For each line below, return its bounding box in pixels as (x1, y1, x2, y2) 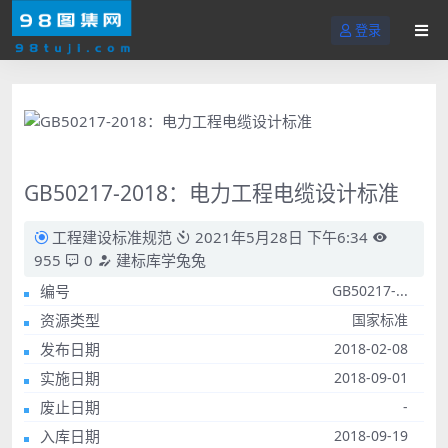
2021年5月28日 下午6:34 (191, 226, 369, 247)
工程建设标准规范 (52, 226, 173, 247)
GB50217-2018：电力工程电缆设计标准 (24, 177, 399, 207)
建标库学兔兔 (112, 249, 206, 270)
